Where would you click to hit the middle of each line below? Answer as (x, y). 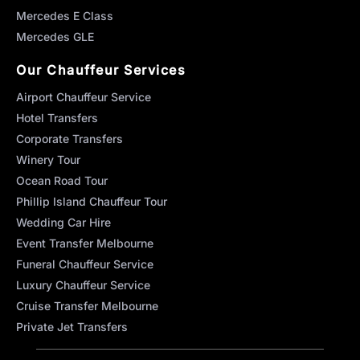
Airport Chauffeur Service (84, 96)
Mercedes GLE (55, 36)
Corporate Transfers (70, 138)
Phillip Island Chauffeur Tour (92, 201)
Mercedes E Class (65, 15)
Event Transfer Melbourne (85, 243)
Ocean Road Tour (62, 180)
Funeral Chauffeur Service (85, 264)
